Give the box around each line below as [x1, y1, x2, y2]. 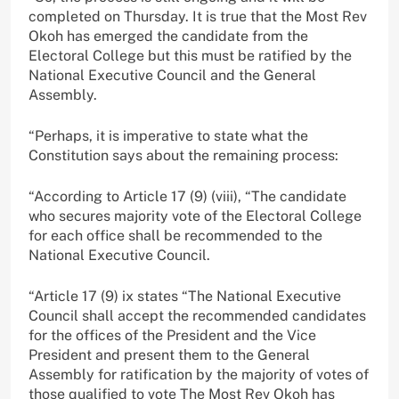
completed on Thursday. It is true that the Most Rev [28, 7, 367, 25]
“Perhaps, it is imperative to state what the [28, 126, 308, 144]
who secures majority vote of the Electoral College [28, 207, 362, 224]
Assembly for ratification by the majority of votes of [28, 365, 369, 383]
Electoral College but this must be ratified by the [28, 46, 352, 64]
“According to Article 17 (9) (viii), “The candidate [28, 187, 346, 205]
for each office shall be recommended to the [28, 226, 322, 244]
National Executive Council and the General [28, 66, 316, 84]
